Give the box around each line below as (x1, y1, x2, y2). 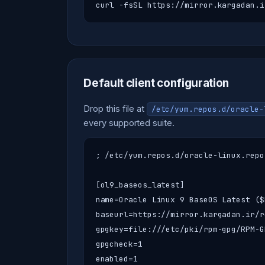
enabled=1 (95, 253, 138, 264)
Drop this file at (83, 104, 147, 115)
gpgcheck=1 (95, 238, 143, 249)
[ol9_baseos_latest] (95, 179, 185, 190)
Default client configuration (83, 76, 229, 91)
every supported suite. (83, 118, 174, 129)
